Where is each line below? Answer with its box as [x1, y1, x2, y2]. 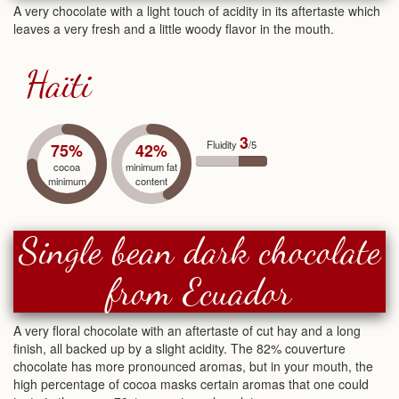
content [135, 173, 167, 188]
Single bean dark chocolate [18, 227, 381, 274]
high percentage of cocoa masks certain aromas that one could [13, 374, 369, 393]
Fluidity [207, 136, 240, 151]
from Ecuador [107, 268, 292, 315]
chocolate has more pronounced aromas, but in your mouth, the [13, 356, 373, 375]
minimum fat [126, 159, 177, 174]
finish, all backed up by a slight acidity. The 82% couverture [13, 338, 346, 357]
